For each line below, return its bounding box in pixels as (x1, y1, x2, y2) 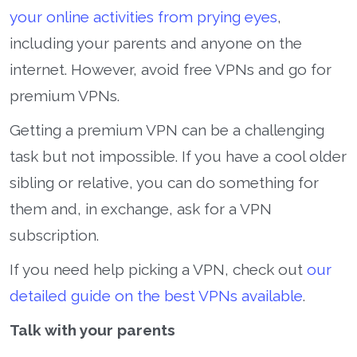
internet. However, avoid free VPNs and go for (10, 60, 331, 78)
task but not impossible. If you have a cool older (10, 147, 347, 165)
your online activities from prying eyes (10, 7, 277, 25)
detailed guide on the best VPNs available (10, 286, 303, 304)
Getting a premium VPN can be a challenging (10, 120, 324, 139)
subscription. (10, 226, 99, 244)
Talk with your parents (10, 320, 175, 339)
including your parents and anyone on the (10, 33, 302, 52)
